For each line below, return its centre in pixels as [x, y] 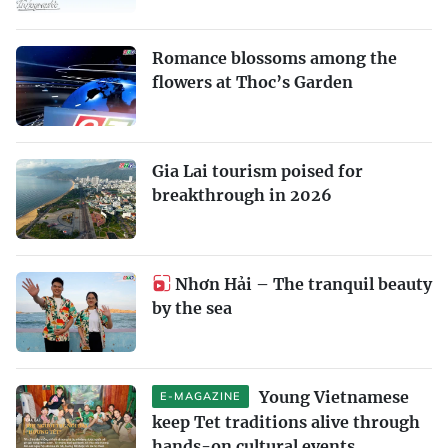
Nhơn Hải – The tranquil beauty [303, 283]
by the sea [192, 307]
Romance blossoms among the [274, 57]
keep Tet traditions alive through [286, 421]
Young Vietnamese [334, 396]
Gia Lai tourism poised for [257, 170]
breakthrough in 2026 [242, 194]
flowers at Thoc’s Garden [252, 81]
